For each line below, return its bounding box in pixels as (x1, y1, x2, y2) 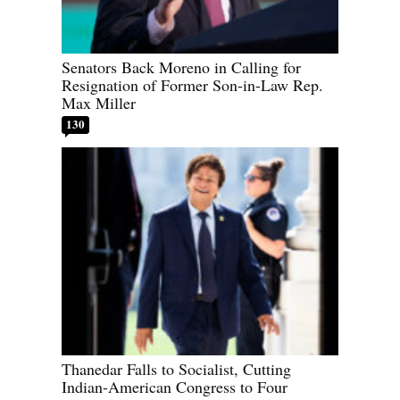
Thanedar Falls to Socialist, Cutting (62, 357, 291, 379)
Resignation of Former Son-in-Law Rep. (62, 74, 323, 96)
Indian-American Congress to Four (62, 375, 287, 397)
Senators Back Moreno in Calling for (62, 56, 301, 79)
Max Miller (62, 92, 136, 114)
